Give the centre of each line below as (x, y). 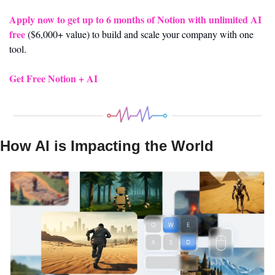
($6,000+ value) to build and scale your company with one (139, 34)
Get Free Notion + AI (53, 78)
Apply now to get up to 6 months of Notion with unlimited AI (135, 19)
